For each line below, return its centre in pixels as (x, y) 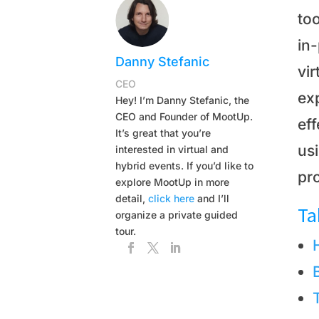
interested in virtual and (172, 149)
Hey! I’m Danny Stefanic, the (183, 100)
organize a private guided (177, 214)
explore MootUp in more (173, 182)
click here (172, 198)
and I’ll (212, 198)
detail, (132, 198)
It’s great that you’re (163, 132)
